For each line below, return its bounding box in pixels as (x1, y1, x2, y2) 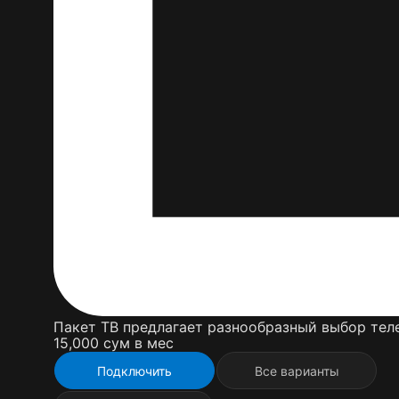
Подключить (97, 363, 172, 379)
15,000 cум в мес (53, 334, 174, 352)
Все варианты (254, 363, 339, 379)
